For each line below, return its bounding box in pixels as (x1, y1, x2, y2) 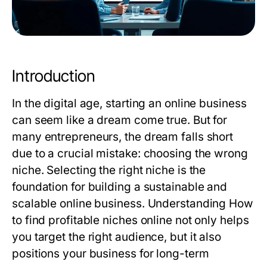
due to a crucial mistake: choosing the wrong (12, 147, 248, 161)
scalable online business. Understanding (12, 197, 229, 211)
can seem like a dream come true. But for (12, 113, 228, 128)
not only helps (172, 213, 249, 228)
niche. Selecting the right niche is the (12, 163, 206, 178)
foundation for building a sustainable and (12, 180, 228, 194)
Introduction (12, 66, 95, 86)
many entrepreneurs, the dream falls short (12, 130, 234, 144)
